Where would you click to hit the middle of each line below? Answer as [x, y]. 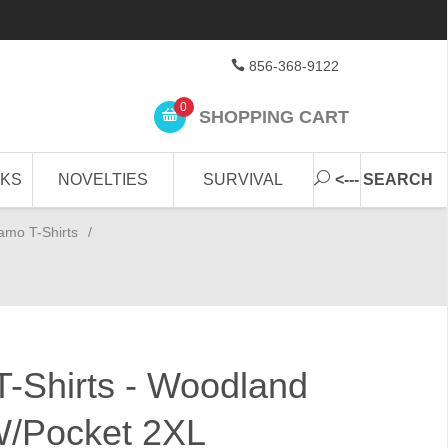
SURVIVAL [243, 179]
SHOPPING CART [271, 116]
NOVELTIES [103, 179]
